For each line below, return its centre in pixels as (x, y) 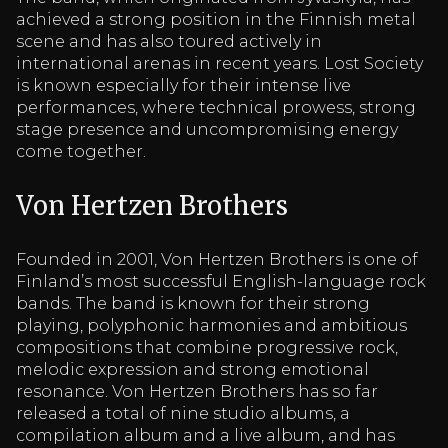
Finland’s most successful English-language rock (221, 281)
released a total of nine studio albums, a (183, 413)
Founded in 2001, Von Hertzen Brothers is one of (217, 259)
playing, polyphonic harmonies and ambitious (211, 325)
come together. (81, 152)
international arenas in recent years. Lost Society (219, 64)
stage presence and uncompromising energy (207, 130)
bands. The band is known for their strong (193, 303)
